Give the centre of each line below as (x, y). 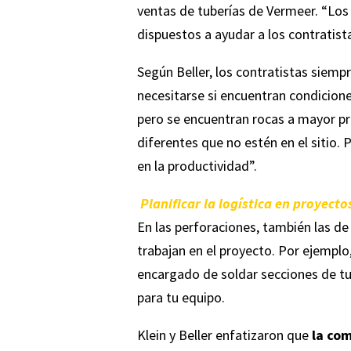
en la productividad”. (197, 166)
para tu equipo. (181, 297)
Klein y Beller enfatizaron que (224, 335)
